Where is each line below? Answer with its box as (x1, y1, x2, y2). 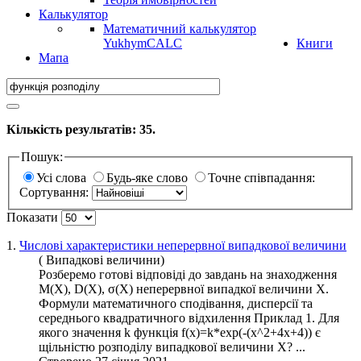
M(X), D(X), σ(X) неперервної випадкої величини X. (39, 281, 329, 296)
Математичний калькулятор (103, 22, 256, 35)
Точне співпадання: (208, 170, 315, 185)
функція (134, 325, 178, 339)
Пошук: (21, 150, 63, 164)
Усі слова (36, 170, 89, 185)
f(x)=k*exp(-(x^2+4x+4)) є (178, 325, 321, 339)
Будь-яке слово (106, 170, 191, 185)
